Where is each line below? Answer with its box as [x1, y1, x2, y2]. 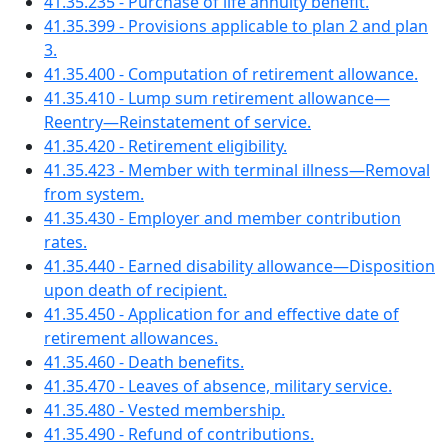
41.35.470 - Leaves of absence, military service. [44, 375, 392, 397]
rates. [44, 231, 87, 253]
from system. [44, 183, 144, 205]
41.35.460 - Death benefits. [44, 351, 244, 373]
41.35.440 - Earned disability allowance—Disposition [44, 255, 435, 277]
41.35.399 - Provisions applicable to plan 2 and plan [44, 15, 428, 37]
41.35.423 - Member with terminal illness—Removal [44, 159, 430, 181]
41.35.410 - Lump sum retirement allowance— [44, 87, 390, 109]
